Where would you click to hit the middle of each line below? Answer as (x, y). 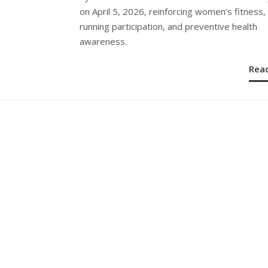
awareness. (103, 41)
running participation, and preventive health (168, 26)
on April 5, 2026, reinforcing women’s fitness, (173, 11)
